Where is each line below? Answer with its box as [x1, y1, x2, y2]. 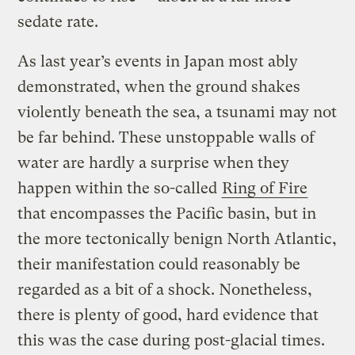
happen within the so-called [17, 178, 222, 197]
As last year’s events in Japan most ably [17, 52, 299, 71]
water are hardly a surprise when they [17, 153, 290, 172]
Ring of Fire [222, 178, 308, 197]
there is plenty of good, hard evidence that [17, 305, 319, 324]
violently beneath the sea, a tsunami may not [17, 102, 338, 121]
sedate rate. [17, 12, 99, 31]
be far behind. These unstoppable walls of [17, 128, 315, 147]
